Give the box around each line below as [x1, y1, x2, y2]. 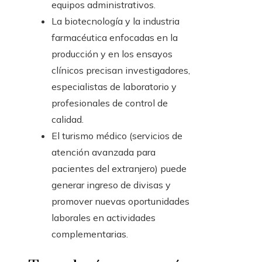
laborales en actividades [51, 212, 156, 224]
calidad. [51, 113, 84, 126]
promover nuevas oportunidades [51, 195, 189, 208]
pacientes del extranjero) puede [51, 163, 187, 175]
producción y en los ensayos [51, 48, 173, 60]
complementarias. [51, 228, 128, 240]
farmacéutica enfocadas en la [51, 32, 178, 44]
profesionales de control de [51, 97, 168, 109]
